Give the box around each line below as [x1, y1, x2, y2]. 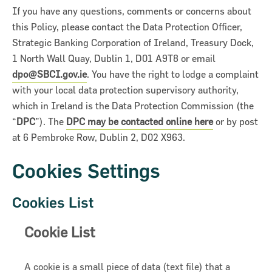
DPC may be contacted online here [66, 116, 213, 127]
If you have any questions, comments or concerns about [12, 5, 251, 17]
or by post [213, 116, 258, 127]
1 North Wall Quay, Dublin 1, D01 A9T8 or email [12, 53, 216, 64]
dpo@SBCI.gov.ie [12, 69, 87, 80]
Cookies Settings [12, 160, 160, 183]
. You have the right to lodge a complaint [87, 69, 259, 80]
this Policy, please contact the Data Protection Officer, [12, 21, 242, 33]
